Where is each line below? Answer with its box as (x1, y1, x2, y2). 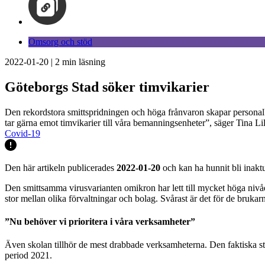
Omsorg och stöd (28, 37, 92, 47)
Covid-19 (5, 128, 40, 138)
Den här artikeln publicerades (5, 162, 117, 173)
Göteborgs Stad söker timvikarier (5, 79, 209, 95)
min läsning (60, 57, 105, 67)
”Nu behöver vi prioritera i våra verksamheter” (5, 216, 195, 227)
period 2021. (5, 250, 52, 261)
